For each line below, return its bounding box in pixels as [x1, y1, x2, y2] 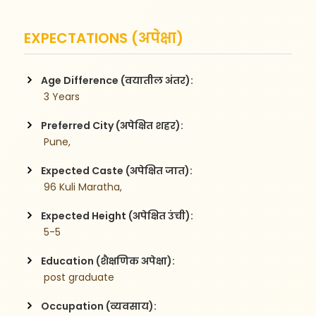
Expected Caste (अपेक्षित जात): [41, 163, 193, 178]
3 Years [41, 89, 80, 104]
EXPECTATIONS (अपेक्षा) [24, 28, 184, 48]
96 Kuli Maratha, [41, 179, 123, 194]
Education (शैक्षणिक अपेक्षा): [41, 253, 176, 268]
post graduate [41, 269, 118, 284]
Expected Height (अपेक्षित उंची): [41, 208, 194, 223]
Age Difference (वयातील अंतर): [41, 73, 194, 87]
